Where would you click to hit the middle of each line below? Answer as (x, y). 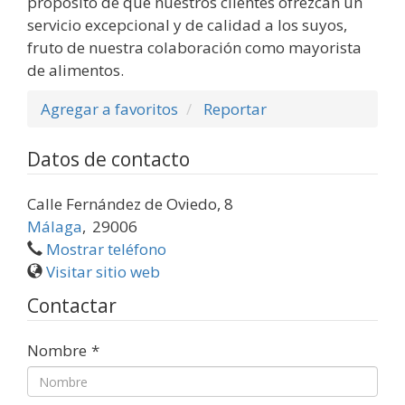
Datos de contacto (108, 160)
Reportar (235, 109)
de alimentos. (75, 71)
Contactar (72, 306)
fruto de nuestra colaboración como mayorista (194, 48)
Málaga (55, 227)
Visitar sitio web (103, 272)
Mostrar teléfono (106, 250)
